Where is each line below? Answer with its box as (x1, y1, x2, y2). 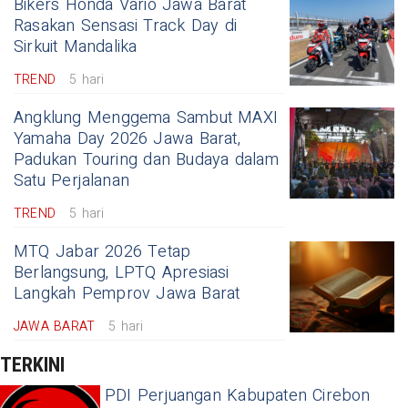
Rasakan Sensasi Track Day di (14, 14, 237, 39)
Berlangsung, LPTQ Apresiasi (14, 260, 229, 286)
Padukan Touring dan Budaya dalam (14, 148, 279, 173)
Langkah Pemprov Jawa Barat (14, 281, 240, 307)
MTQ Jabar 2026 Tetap (14, 240, 191, 265)
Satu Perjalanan (14, 168, 130, 194)
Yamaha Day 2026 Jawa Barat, (14, 127, 240, 152)
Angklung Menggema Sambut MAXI (14, 106, 279, 131)
